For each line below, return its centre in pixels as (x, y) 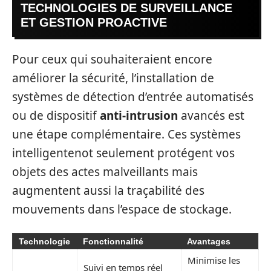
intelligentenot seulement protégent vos (123, 153)
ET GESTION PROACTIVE (94, 22)
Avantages (209, 241)
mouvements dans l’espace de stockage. (122, 210)
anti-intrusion (139, 116)
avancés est (211, 116)
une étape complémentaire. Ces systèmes (126, 135)
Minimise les (214, 260)
